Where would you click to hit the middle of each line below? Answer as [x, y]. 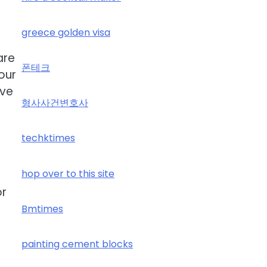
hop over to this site [68, 173]
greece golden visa [66, 32]
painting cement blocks [77, 244]
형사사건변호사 [55, 103]
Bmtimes [42, 209]
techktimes [48, 138]
